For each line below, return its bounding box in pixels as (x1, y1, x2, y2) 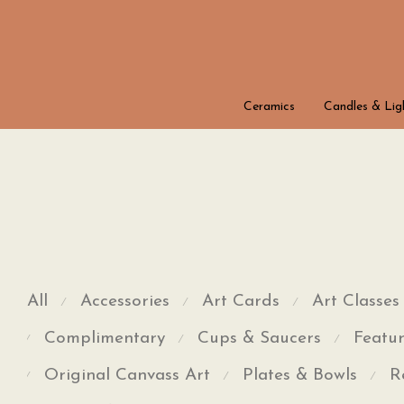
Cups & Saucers (197, 330, 321, 347)
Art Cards (202, 293, 280, 310)
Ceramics (243, 99, 295, 114)
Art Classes (312, 293, 399, 310)
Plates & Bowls (243, 367, 357, 384)
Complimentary (44, 330, 165, 347)
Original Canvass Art (44, 367, 210, 384)
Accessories (80, 293, 170, 310)
